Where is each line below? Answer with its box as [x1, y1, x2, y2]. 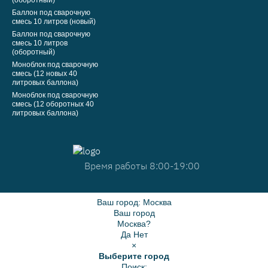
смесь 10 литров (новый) [12, 17, 96, 26]
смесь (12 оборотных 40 [12, 100, 94, 109]
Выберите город [99, 251, 169, 261]
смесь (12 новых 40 [12, 69, 77, 78]
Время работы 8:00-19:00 [84, 160, 200, 172]
